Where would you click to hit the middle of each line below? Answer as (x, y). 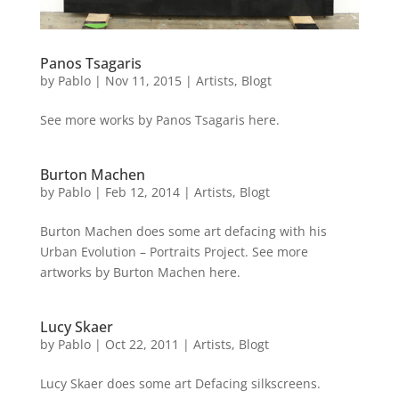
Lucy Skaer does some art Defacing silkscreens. (180, 383)
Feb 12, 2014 (142, 191)
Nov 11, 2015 (143, 80)
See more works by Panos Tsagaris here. (159, 119)
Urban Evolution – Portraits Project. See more (174, 251)
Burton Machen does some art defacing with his (183, 231)
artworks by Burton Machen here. (140, 272)
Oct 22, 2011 (142, 344)
